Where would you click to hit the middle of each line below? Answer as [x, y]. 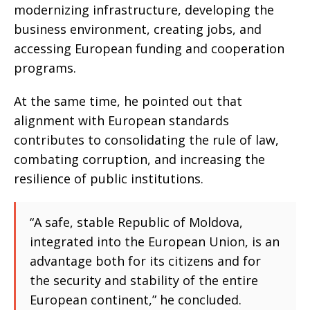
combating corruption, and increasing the [139, 159]
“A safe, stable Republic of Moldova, [136, 222]
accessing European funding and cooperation [149, 48]
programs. [45, 68]
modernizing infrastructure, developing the [144, 10]
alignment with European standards [121, 120]
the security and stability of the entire [144, 280]
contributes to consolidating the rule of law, [146, 140]
